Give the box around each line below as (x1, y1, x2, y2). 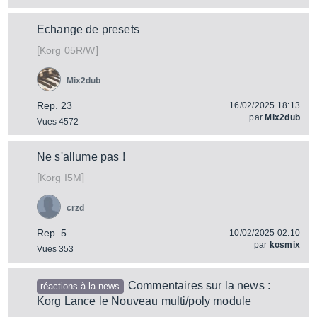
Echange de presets (37, 23, 139, 35)
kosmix (269, 240, 300, 250)
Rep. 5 (37, 227, 67, 238)
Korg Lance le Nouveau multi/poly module (37, 295, 252, 307)
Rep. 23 (37, 100, 72, 111)
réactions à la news (40, 281, 120, 292)
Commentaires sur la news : (127, 279, 271, 292)
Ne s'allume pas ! (37, 151, 125, 163)
